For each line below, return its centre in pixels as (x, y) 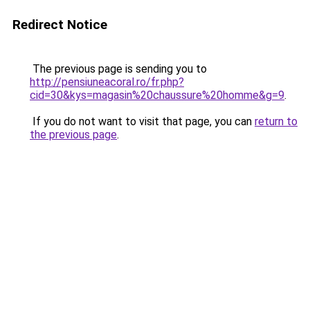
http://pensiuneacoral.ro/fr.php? (107, 82)
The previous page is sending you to (118, 69)
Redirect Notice (60, 25)
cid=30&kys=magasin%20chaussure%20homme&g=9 (157, 95)
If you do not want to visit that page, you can (142, 121)
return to (276, 121)
